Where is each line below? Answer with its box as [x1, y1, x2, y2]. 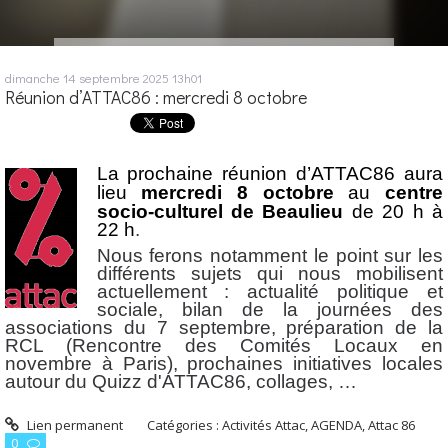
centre [385, 181, 444, 203]
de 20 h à [343, 200, 444, 222]
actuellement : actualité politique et [96, 280, 443, 302]
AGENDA [311, 416, 363, 435]
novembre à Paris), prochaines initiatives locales [5, 352, 443, 374]
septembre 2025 [79, 69, 169, 87]
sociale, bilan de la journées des [96, 298, 443, 320]
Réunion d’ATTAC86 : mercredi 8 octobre [5, 86, 307, 110]
